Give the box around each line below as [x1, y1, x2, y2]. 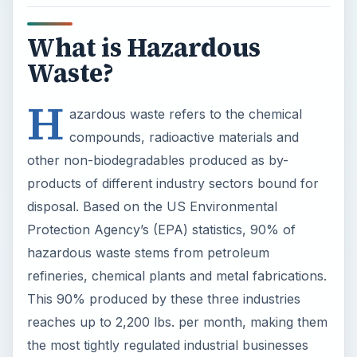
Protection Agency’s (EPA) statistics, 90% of [26, 221, 296, 237]
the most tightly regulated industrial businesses [26, 336, 308, 353]
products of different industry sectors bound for [26, 175, 319, 191]
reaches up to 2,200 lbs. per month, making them [26, 313, 328, 330]
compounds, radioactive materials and [69, 128, 299, 145]
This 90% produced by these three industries [26, 290, 300, 307]
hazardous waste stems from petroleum [26, 244, 269, 261]
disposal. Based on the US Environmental [26, 198, 277, 214]
